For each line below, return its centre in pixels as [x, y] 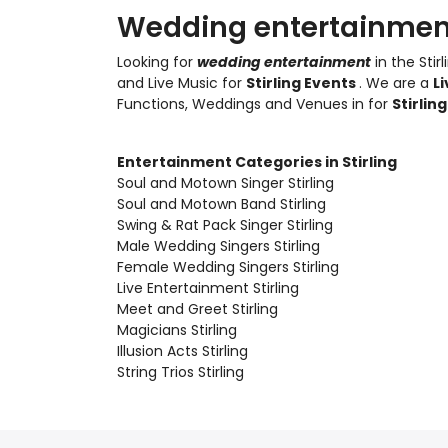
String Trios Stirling [180, 372]
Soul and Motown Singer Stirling [225, 183]
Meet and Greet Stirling [197, 309]
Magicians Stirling [177, 330]
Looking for [157, 62]
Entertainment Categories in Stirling [257, 162]
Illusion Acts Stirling [182, 351]
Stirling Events [302, 83]
